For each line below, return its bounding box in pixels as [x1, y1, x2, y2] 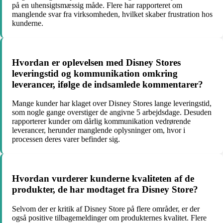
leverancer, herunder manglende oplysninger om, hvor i [12, 126, 185, 135]
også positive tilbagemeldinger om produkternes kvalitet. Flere [12, 213, 207, 222]
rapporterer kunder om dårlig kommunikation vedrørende [12, 117, 191, 126]
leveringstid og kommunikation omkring [12, 68, 178, 79]
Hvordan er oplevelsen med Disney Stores [12, 57, 181, 68]
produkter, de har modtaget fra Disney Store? [12, 184, 198, 195]
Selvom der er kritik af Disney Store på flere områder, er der [12, 204, 200, 213]
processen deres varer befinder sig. [12, 135, 120, 144]
